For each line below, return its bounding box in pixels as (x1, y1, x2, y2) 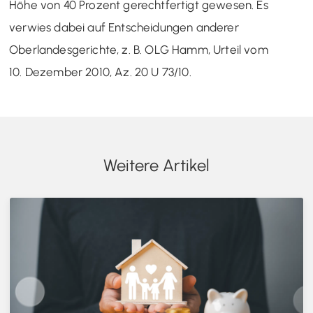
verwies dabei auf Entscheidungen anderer (9, 20, 239, 34)
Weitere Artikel (103, 155, 210, 175)
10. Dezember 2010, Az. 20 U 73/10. (9, 65, 191, 79)
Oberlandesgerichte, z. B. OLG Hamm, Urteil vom (9, 43, 268, 57)
